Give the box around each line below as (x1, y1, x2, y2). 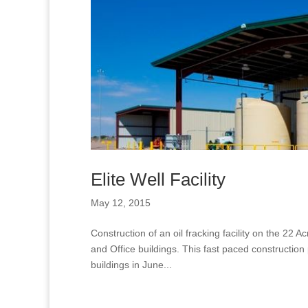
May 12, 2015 (91, 197, 151, 209)
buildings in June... (91, 259, 172, 271)
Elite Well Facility (91, 169, 225, 190)
